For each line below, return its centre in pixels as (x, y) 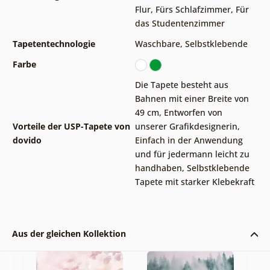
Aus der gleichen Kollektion (69, 233)
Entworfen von (193, 112)
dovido (27, 140)
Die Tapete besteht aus (181, 84)
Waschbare (157, 43)
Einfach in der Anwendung (189, 140)
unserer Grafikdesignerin (186, 126)
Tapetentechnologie (54, 43)
